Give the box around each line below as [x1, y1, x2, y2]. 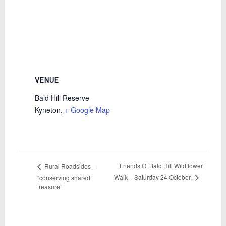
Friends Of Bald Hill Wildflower [119, 161, 203, 171]
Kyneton [34, 105, 61, 115]
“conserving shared [37, 173, 90, 182]
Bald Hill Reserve [34, 93, 89, 103]
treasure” [37, 182, 62, 191]
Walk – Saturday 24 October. [114, 173, 193, 182]
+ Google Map [64, 105, 110, 115]
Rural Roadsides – [42, 161, 96, 171]
